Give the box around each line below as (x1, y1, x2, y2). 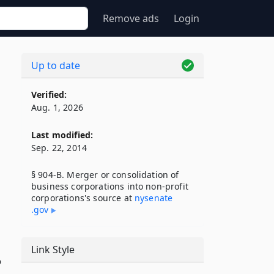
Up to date (31, 59, 80, 72)
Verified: (31, 89, 67, 100)
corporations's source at (31, 192, 135, 204)
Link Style (31, 243, 75, 256)
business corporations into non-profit (31, 180, 188, 192)
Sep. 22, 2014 (31, 142, 87, 154)
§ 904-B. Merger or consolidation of (31, 169, 179, 180)
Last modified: (31, 129, 94, 141)
